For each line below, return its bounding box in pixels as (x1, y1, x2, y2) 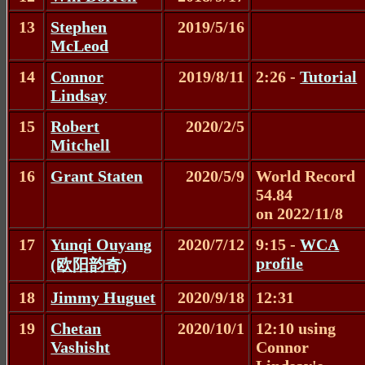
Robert (51, 117, 100, 135)
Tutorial (300, 67, 358, 86)
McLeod (51, 36, 109, 55)
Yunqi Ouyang (51, 235, 152, 253)
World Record (256, 166, 356, 185)
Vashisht (51, 337, 111, 356)
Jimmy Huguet (51, 288, 156, 306)
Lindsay (51, 86, 108, 104)
